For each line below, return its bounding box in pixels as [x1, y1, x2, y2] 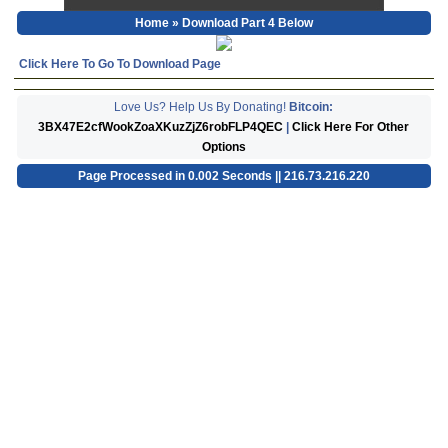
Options [201, 139, 246, 154]
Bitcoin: [289, 99, 334, 114]
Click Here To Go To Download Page [18, 56, 221, 71]
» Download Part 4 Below [168, 15, 313, 30]
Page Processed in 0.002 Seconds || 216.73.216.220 [77, 168, 370, 183]
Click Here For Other [292, 119, 410, 134]
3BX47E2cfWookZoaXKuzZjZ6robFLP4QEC [38, 119, 284, 134]
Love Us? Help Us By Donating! [114, 99, 290, 114]
